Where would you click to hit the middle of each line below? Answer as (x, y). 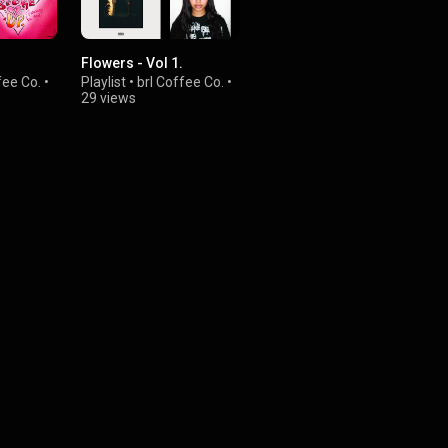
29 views (109, 98)
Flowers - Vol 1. (132, 63)
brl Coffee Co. (181, 82)
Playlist (104, 82)
